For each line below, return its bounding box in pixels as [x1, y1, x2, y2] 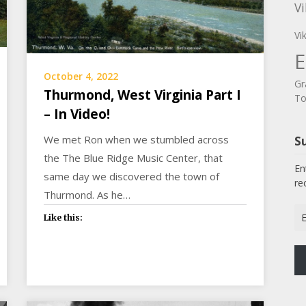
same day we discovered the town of [44, 169, 220, 184]
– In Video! [44, 105, 111, 124]
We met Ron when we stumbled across [44, 133, 229, 147]
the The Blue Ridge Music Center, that [44, 151, 223, 165]
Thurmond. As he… [44, 188, 131, 202]
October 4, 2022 [44, 70, 119, 83]
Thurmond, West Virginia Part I [44, 86, 242, 105]
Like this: [44, 212, 83, 223]
